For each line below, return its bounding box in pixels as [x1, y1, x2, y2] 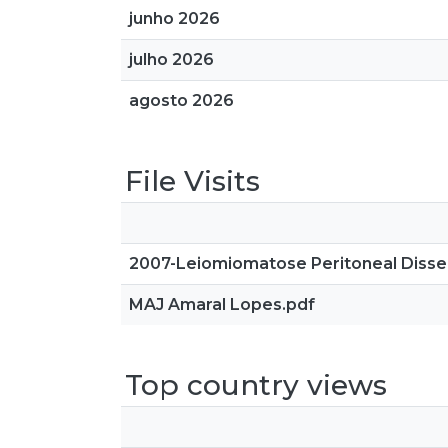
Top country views [125, 368, 387, 402]
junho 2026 [129, 9, 220, 28]
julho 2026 [129, 50, 214, 69]
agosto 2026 [129, 91, 234, 110]
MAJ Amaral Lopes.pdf [129, 295, 315, 314]
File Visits [125, 164, 260, 198]
